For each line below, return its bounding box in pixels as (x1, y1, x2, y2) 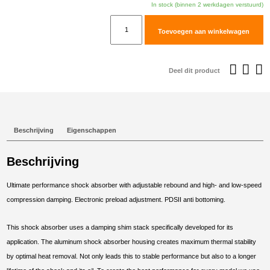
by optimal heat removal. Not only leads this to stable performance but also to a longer (7, 253, 257, 260)
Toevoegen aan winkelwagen (158, 27, 250, 35)
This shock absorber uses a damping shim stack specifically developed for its (7, 224, 234, 231)
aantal (110, 176, 131, 185)
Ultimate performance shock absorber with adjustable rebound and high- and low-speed (7, 181, 262, 189)
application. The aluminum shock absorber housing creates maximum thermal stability (7, 238, 257, 246)
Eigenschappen (67, 126, 116, 134)
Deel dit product (168, 67, 220, 75)
